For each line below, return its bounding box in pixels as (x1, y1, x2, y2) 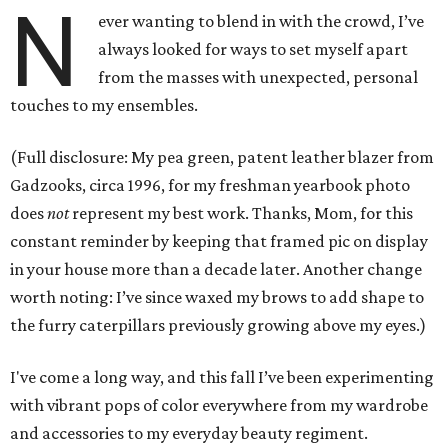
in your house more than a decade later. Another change (10, 259, 422, 279)
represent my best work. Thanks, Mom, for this (72, 203, 413, 223)
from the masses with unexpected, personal (98, 67, 419, 87)
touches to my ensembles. (10, 95, 198, 115)
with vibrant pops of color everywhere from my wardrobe (10, 395, 428, 415)
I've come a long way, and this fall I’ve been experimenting (10, 367, 434, 387)
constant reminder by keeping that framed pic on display (10, 231, 428, 251)
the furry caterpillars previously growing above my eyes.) (10, 315, 426, 335)
